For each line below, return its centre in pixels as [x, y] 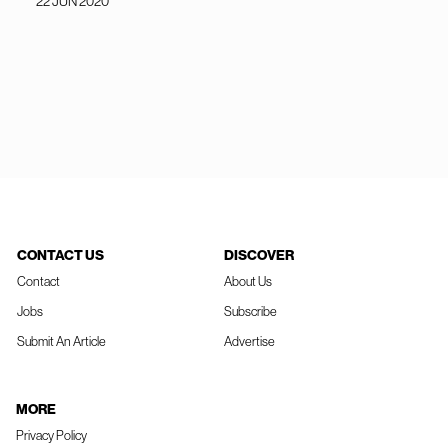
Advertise [249, 342]
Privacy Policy [51, 436]
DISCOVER [259, 256]
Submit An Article [61, 342]
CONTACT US [60, 256]
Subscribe [250, 312]
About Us [248, 282]
